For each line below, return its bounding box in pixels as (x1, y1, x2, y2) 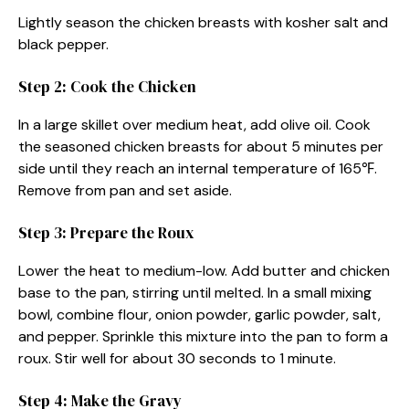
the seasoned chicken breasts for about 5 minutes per (18, 136, 383, 156)
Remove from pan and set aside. (18, 180, 232, 200)
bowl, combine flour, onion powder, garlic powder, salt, (18, 304, 381, 324)
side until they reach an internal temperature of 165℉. (18, 158, 377, 178)
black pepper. (18, 34, 109, 54)
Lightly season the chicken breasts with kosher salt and (18, 12, 388, 32)
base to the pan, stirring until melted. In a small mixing (18, 282, 372, 302)
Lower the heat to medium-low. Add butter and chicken (18, 260, 390, 280)
